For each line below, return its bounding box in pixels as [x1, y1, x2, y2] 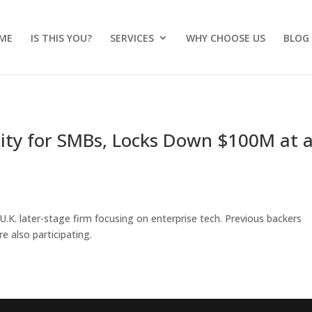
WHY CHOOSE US [186, 31, 265, 45]
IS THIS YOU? [31, 31, 92, 45]
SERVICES [110, 31, 154, 45]
